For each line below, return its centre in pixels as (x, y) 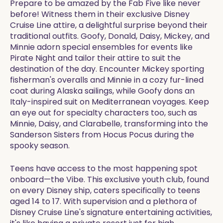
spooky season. (40, 146)
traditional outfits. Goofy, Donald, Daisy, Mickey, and (110, 36)
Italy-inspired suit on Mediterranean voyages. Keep (110, 102)
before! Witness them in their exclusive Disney (100, 14)
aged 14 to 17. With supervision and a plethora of (104, 201)
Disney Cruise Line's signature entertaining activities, (111, 212)
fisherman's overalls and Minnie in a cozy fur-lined (107, 80)
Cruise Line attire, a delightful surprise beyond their (109, 25)
